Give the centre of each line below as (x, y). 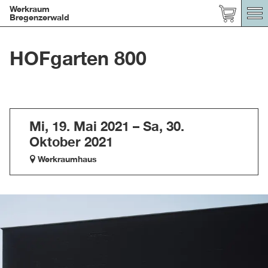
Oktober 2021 (71, 142)
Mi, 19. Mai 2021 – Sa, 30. (107, 126)
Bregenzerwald (39, 17)
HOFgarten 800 (78, 58)
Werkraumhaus (67, 159)
